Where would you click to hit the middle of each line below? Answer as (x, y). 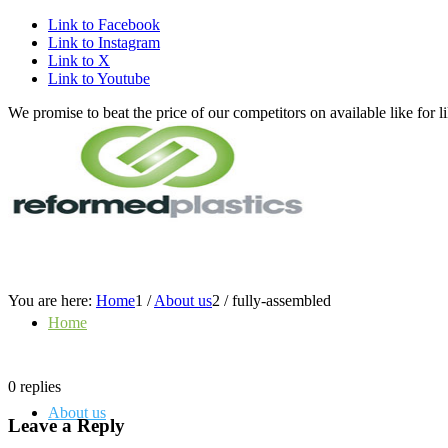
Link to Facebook (104, 24)
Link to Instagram (104, 42)
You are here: (50, 300)
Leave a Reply (66, 425)
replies (40, 386)
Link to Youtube (99, 78)
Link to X (79, 60)
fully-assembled (281, 300)
